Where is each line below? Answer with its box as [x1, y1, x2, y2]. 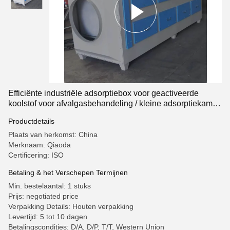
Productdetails [8, 117, 54, 125]
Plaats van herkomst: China [8, 130, 98, 139]
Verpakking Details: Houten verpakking [8, 202, 133, 210]
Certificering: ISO [8, 151, 64, 159]
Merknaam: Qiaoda [8, 141, 71, 149]
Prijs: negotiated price [8, 192, 79, 200]
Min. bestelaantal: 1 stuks [8, 182, 91, 190]
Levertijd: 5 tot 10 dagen [8, 213, 87, 221]
